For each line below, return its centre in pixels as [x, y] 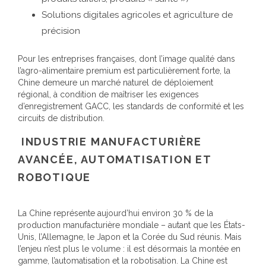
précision [61, 31]
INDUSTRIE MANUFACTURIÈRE [112, 141]
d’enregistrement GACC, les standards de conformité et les [131, 106]
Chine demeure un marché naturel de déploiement [115, 82]
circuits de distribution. [61, 118]
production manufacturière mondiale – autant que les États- [132, 225]
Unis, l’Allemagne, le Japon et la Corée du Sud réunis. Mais [130, 237]
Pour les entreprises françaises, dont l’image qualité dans [126, 58]
